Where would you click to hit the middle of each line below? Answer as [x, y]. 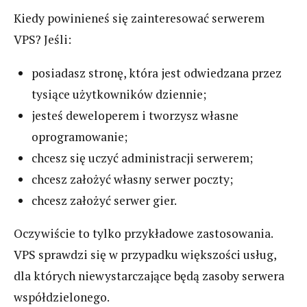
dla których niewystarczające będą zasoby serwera [149, 276]
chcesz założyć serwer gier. [105, 200]
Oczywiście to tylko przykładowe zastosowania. [143, 234]
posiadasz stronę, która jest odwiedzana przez [157, 73]
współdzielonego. [62, 297]
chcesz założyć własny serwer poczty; [133, 179]
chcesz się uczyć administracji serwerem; [143, 158]
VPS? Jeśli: [42, 40]
